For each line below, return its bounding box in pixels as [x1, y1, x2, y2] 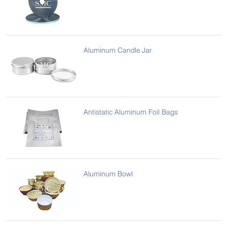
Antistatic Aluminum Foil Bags [84, 107, 178, 117]
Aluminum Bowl [84, 169, 133, 178]
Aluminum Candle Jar [84, 46, 152, 55]
